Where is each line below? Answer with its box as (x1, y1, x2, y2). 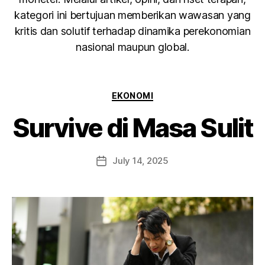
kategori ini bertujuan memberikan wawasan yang (14, 8, 251, 21)
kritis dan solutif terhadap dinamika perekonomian (14, 24, 251, 37)
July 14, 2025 (112, 155, 169, 167)
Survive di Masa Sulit (12, 112, 253, 144)
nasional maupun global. (76, 40, 189, 53)
